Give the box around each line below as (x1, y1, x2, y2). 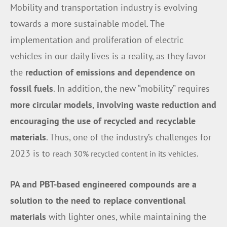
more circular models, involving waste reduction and (10, 99, 216, 111)
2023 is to (10, 147, 53, 160)
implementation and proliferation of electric (10, 34, 183, 46)
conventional (134, 194, 185, 206)
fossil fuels (10, 83, 53, 95)
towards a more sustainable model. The (10, 18, 165, 30)
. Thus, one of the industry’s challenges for (46, 131, 211, 143)
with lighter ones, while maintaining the (46, 210, 206, 222)
